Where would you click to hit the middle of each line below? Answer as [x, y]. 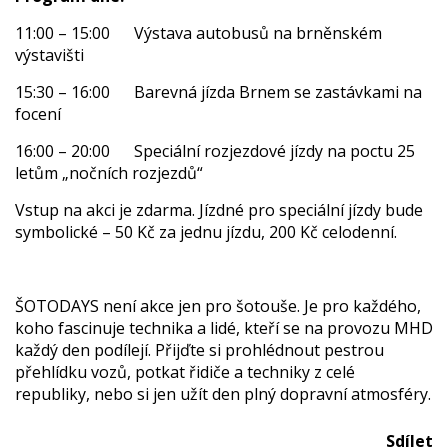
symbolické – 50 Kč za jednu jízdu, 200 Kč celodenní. [206, 232]
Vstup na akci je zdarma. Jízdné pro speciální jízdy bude [219, 210]
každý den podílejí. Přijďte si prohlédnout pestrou [199, 350]
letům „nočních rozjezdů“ [109, 173]
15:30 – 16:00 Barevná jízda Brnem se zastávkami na [218, 92]
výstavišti [49, 55]
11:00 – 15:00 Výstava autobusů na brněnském [198, 33]
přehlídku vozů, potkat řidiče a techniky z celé [185, 372]
